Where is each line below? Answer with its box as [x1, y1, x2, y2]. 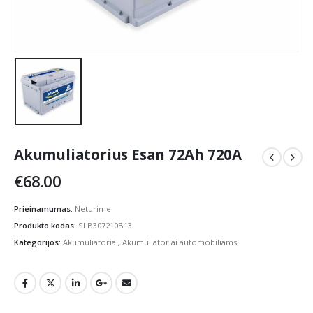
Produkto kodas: [14, 220, 78, 231]
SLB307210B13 [78, 220, 132, 231]
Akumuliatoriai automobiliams [122, 236, 237, 247]
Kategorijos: [14, 236, 63, 247]
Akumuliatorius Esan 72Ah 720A [14, 144, 242, 164]
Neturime [75, 203, 111, 214]
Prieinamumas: [14, 203, 75, 214]
